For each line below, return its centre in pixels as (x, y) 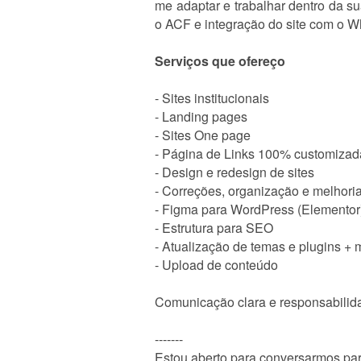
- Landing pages (201, 116)
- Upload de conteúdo (216, 265)
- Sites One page (203, 135)
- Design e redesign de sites (234, 172)
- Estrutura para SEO (214, 228)
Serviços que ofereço (220, 61)
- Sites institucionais (212, 98)
